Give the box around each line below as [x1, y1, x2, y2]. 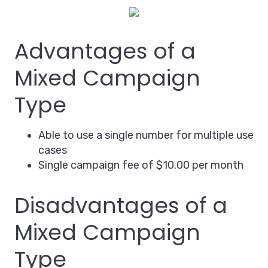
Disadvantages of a [14, 190, 227, 221]
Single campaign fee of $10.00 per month [38, 159, 243, 172]
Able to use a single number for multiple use [38, 129, 254, 142]
